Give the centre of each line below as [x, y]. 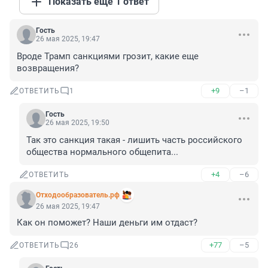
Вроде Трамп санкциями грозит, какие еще [108, 57]
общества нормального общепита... [102, 152]
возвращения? [48, 68]
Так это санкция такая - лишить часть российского [134, 140]
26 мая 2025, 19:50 [77, 123]
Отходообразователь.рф [78, 195]
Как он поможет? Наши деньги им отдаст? [107, 223]
